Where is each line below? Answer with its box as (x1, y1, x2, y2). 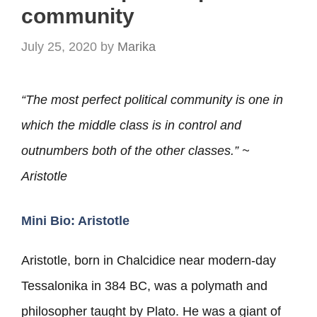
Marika (117, 39, 156, 54)
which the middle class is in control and (21, 118, 241, 133)
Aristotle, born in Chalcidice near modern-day (21, 253, 276, 268)
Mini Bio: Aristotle (21, 214, 129, 229)
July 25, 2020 (21, 39, 97, 54)
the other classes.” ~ (134, 144, 250, 158)
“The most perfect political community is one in (21, 93, 283, 108)
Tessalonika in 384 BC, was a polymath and (21, 279, 267, 294)
